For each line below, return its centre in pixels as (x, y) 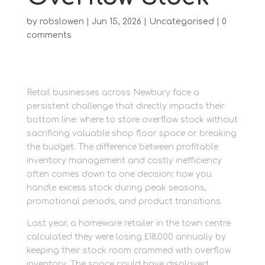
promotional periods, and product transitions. (124, 201)
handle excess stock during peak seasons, (116, 188)
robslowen (62, 22)
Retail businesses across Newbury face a (113, 93)
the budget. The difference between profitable (122, 147)
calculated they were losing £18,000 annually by (126, 237)
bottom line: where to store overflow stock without (132, 120)
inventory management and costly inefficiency (124, 161)
